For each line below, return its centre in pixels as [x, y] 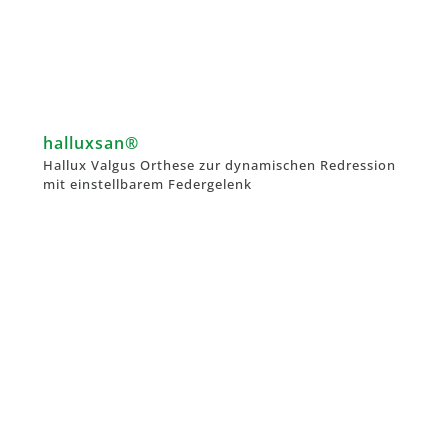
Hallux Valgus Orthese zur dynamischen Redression [219, 164]
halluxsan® [91, 142]
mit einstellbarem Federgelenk [147, 183]
